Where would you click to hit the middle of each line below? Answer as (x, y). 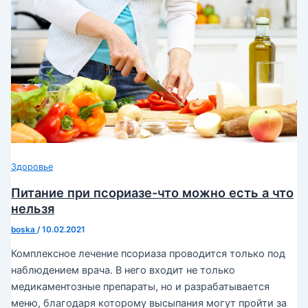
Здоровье (32, 166)
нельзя (32, 208)
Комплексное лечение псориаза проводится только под (148, 254)
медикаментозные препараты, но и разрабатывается (140, 287)
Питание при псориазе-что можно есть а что (152, 192)
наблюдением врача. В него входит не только (123, 271)
